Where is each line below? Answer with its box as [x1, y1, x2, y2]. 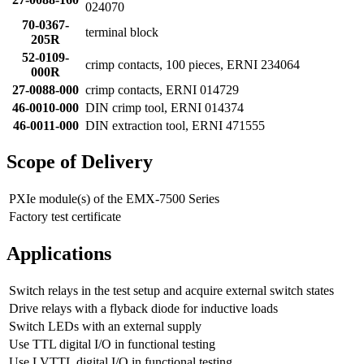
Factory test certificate [9, 210, 121, 224]
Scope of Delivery [6, 151, 153, 173]
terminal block [85, 24, 158, 39]
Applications [6, 243, 111, 265]
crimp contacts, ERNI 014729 [85, 82, 239, 97]
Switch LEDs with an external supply [9, 319, 201, 334]
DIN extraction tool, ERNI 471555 [85, 118, 265, 132]
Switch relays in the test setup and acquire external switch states [9, 284, 334, 298]
